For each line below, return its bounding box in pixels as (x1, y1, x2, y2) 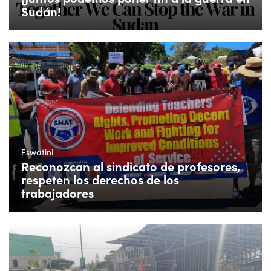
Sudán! (21, 2, 61, 19)
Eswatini (21, 146, 53, 158)
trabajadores (21, 184, 94, 201)
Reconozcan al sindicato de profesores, (21, 157, 240, 174)
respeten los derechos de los (21, 171, 179, 188)
